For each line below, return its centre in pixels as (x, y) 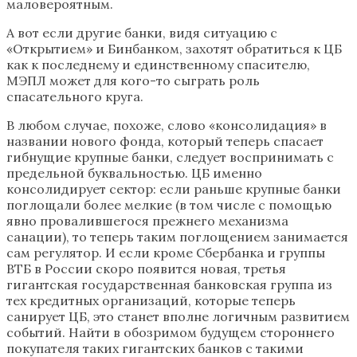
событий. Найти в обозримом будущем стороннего (171, 333)
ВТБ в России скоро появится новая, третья (146, 269)
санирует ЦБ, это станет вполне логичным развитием (178, 317)
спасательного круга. (75, 97)
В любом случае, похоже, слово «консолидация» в (167, 126)
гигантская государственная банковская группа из (169, 285)
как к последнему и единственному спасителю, (158, 65)
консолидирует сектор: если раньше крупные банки (174, 189)
